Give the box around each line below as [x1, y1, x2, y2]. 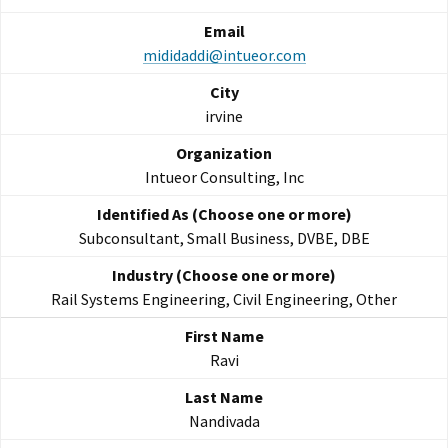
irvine [205, 106, 243, 127]
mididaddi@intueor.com [142, 45, 306, 66]
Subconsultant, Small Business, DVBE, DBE [78, 228, 370, 249]
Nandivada [188, 411, 260, 432]
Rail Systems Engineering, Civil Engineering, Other [51, 289, 397, 310]
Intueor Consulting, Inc [144, 167, 304, 188]
